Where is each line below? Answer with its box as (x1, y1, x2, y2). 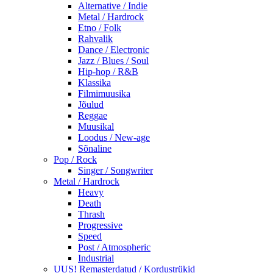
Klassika (78, 77, 111, 88)
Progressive (78, 220, 122, 231)
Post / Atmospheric (78, 242, 151, 253)
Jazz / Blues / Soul (78, 55, 149, 66)
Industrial (78, 253, 114, 264)
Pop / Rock (54, 154, 97, 165)
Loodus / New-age (78, 132, 150, 143)
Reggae (78, 110, 107, 121)
